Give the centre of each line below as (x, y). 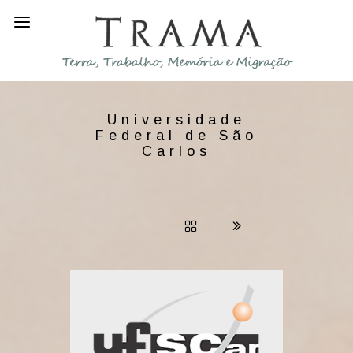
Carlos (176, 151)
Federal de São (176, 136)
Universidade (176, 120)
